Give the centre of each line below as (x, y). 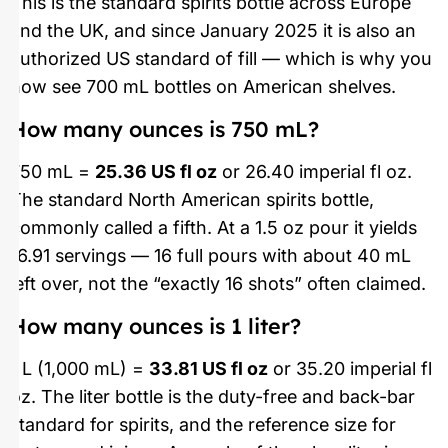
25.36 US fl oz (156, 171)
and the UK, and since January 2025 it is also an (213, 30)
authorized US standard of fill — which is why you (221, 58)
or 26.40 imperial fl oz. (314, 171)
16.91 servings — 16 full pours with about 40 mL (210, 255)
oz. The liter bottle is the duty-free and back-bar (212, 397)
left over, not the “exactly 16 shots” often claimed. (218, 283)
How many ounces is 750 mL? (164, 128)
